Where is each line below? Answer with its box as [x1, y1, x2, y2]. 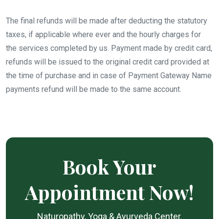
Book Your [63, 153, 156, 179]
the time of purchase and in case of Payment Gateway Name [6, 70, 212, 80]
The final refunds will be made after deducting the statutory [6, 16, 207, 25]
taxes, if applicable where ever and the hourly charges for [6, 29, 201, 39]
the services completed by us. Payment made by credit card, [6, 43, 212, 53]
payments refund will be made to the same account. [6, 84, 181, 94]
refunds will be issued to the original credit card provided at [6, 57, 209, 66]
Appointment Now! [25, 178, 194, 205]
